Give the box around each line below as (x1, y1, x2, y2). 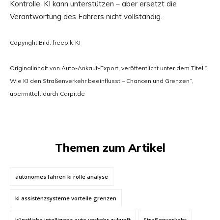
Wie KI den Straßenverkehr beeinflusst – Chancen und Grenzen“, (10, 77, 193, 84)
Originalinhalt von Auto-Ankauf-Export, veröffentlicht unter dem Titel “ (10, 64, 207, 72)
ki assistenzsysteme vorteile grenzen (15, 194, 116, 202)
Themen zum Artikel (55, 140, 165, 155)
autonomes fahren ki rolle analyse (15, 172, 108, 180)
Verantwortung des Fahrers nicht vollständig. (10, 11, 162, 21)
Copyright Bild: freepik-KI (10, 38, 81, 46)
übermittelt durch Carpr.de (10, 89, 85, 97)
